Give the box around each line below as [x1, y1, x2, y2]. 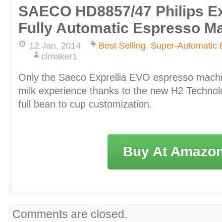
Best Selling [99, 40, 146, 51]
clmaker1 [41, 51, 77, 61]
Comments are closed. [12, 207, 127, 221]
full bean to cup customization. [18, 99, 152, 110]
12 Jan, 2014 [29, 40, 81, 51]
